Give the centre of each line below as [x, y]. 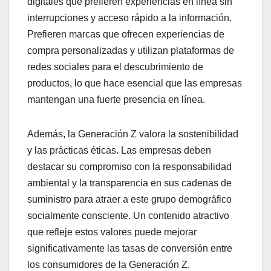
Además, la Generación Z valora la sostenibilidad [133, 134]
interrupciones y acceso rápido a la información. [129, 18]
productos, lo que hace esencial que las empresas [135, 83]
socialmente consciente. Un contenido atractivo [128, 216]
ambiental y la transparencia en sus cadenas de [129, 183]
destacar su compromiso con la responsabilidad [129, 167]
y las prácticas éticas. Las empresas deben [119, 151]
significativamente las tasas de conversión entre [130, 249]
